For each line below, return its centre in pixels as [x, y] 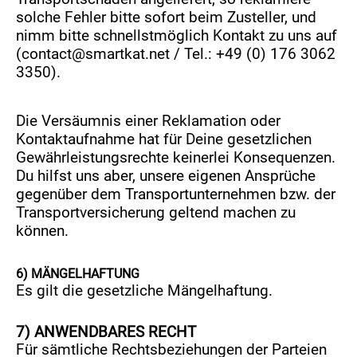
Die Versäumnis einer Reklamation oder [149, 121]
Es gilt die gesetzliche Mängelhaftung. [145, 291]
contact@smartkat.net [96, 54]
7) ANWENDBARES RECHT [106, 332]
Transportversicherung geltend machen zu [156, 213]
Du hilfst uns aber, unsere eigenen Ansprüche [166, 176]
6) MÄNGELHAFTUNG [78, 274]
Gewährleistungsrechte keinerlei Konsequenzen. [176, 158]
